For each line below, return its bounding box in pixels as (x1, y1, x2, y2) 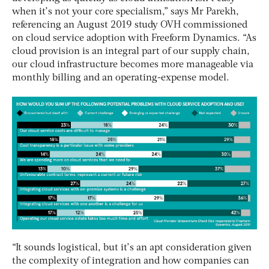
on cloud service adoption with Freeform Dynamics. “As (12, 33, 256, 43)
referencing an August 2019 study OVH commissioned (12, 20, 247, 30)
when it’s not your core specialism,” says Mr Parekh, (12, 7, 239, 17)
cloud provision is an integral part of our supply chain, (12, 46, 250, 56)
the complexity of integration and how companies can (12, 256, 249, 266)
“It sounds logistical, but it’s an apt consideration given (12, 243, 252, 253)
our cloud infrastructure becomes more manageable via (12, 59, 253, 70)
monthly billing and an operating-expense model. (12, 73, 229, 83)
